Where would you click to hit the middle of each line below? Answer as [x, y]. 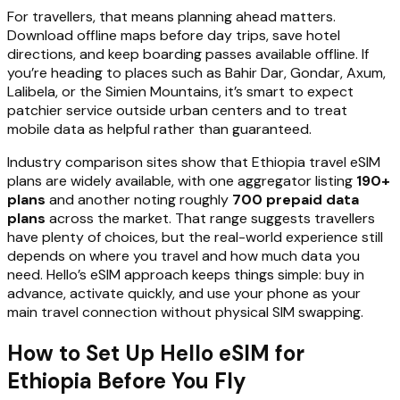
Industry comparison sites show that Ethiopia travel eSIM [194, 162]
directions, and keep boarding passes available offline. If [188, 54]
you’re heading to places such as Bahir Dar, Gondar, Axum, [196, 73]
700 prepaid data [296, 200]
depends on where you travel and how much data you [183, 256]
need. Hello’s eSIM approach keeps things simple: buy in [186, 275]
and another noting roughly [139, 200]
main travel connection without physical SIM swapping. [185, 312]
